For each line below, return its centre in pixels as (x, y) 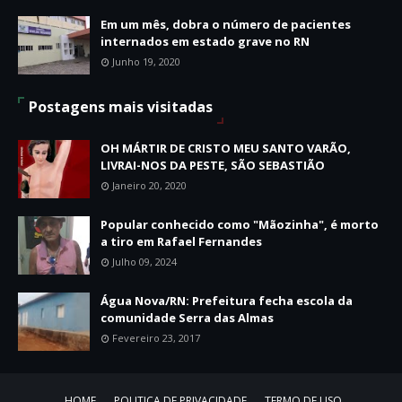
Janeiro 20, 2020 (149, 185)
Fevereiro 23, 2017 (156, 337)
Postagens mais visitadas (121, 106)
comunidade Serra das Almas (187, 317)
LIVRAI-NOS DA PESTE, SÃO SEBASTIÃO (213, 165)
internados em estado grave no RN (205, 41)
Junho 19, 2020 (146, 61)
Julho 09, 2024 (144, 261)
